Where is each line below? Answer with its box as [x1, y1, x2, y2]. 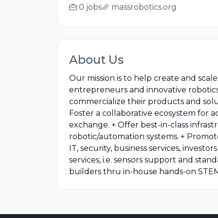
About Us [69, 53, 124, 67]
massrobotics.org [111, 2, 177, 12]
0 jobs [79, 2, 102, 12]
